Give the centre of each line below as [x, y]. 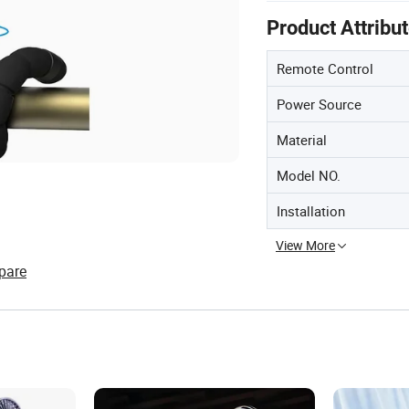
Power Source [319, 104]
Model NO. [309, 175]
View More [305, 245]
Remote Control [325, 68]
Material [302, 140]
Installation [311, 211]
